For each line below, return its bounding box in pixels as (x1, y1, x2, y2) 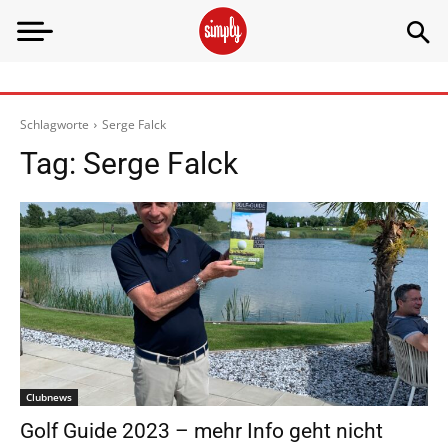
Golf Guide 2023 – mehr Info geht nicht (20, 419, 383, 443)
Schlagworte (20, 116, 89, 133)
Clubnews (26, 390, 72, 404)
